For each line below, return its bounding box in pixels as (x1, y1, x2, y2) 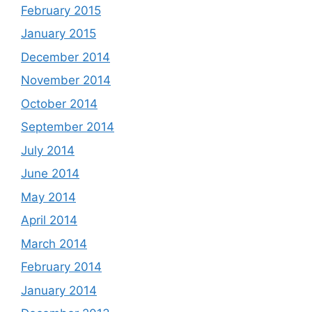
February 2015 (21, 3, 101, 17)
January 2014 (21, 283, 97, 297)
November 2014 (21, 73, 111, 87)
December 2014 (21, 49, 110, 64)
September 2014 (21, 120, 114, 134)
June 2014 (21, 166, 79, 180)
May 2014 (21, 189, 76, 204)
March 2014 (21, 236, 87, 251)
